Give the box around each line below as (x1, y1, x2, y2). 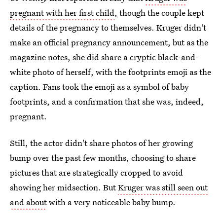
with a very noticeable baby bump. (47, 196, 176, 208)
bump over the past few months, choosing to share (10, 152, 196, 163)
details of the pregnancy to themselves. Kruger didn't (10, 22, 206, 33)
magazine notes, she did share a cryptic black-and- (10, 51, 199, 63)
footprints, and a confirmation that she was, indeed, (10, 96, 204, 107)
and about (10, 196, 47, 208)
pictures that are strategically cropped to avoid (10, 167, 183, 178)
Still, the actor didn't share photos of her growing (10, 137, 193, 148)
